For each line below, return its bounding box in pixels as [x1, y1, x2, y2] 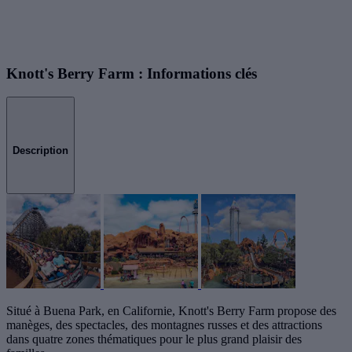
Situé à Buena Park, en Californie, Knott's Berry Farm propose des [6, 303, 336, 317]
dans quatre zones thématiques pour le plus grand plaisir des [6, 332, 302, 346]
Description [13, 145, 68, 157]
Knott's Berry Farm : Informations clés [6, 64, 257, 82]
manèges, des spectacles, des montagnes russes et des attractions [6, 317, 322, 332]
